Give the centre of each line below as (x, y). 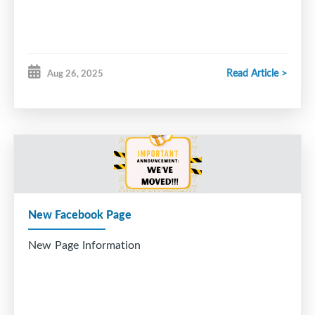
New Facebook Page (80, 214)
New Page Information (84, 244)
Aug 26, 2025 (75, 73)
